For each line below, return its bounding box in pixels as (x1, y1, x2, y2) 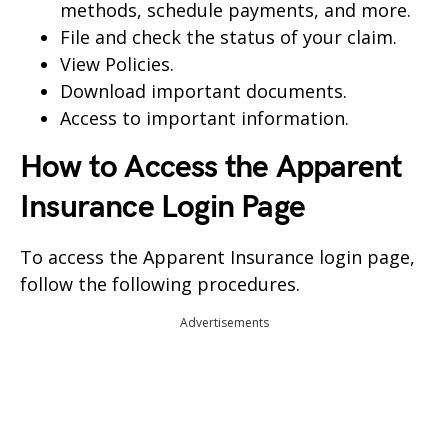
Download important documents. (60, 78, 347, 103)
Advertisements (179, 313, 269, 331)
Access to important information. (60, 105, 349, 130)
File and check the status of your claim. (60, 24, 397, 49)
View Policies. (60, 51, 174, 76)
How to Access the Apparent (20, 147, 403, 187)
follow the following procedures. (20, 271, 300, 296)
